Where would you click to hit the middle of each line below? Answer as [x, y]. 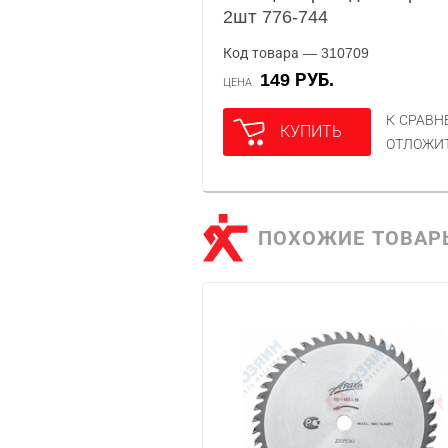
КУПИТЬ [311, 131]
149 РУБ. [302, 80]
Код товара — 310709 [296, 53]
